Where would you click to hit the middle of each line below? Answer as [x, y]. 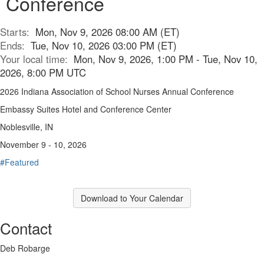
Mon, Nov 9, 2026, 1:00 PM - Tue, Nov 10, [166, 59]
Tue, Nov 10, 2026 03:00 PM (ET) [104, 45]
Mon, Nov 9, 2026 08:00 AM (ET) [108, 32]
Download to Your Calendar [132, 198]
